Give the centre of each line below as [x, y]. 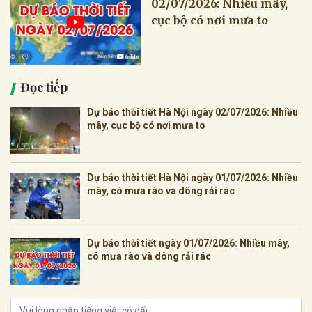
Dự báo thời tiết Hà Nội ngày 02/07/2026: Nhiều [193, 112]
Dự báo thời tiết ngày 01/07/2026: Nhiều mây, [188, 243]
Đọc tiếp [44, 87]
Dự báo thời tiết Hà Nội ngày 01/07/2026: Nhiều [193, 178]
